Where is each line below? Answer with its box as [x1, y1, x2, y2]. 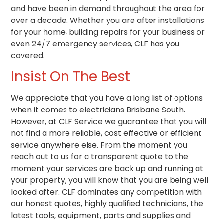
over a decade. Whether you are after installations [11, 14, 204, 26]
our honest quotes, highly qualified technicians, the [11, 198, 203, 210]
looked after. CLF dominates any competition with [11, 186, 202, 198]
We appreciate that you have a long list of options [11, 92, 203, 104]
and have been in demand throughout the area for [11, 2, 205, 14]
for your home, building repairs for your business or [11, 26, 205, 38]
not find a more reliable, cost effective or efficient [11, 128, 202, 139]
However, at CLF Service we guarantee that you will [11, 116, 206, 128]
